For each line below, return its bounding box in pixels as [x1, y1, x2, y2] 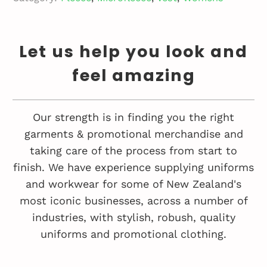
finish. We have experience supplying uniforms [13, 160, 254, 173]
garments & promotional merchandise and [24, 127, 243, 140]
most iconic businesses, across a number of [19, 194, 248, 207]
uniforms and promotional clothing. [41, 227, 226, 240]
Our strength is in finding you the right [33, 110, 234, 123]
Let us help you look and [19, 40, 248, 63]
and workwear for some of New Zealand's [26, 177, 241, 190]
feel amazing [72, 64, 195, 86]
